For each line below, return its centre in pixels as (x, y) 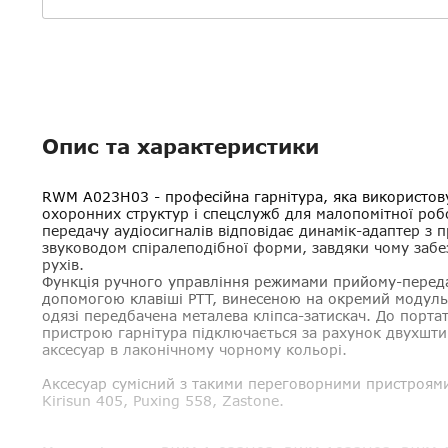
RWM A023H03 (95, 197)
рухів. (63, 265)
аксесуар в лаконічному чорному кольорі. (194, 350)
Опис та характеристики (180, 146)
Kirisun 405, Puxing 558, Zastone (160, 401)
